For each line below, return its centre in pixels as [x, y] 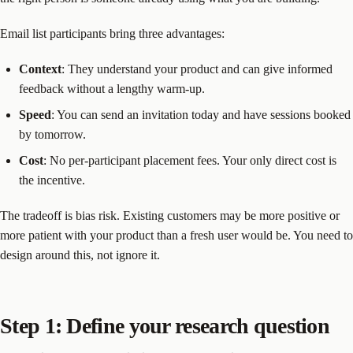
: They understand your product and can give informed [197, 69]
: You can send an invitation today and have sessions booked [201, 115]
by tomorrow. [52, 135]
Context [40, 69]
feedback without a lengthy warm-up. [112, 89]
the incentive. [52, 180]
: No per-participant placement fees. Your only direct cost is [190, 161]
